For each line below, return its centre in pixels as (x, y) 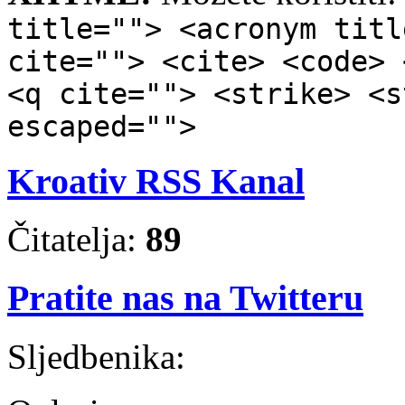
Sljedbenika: (96, 356)
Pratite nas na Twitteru (185, 298)
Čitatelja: (76, 240)
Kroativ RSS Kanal (156, 181)
